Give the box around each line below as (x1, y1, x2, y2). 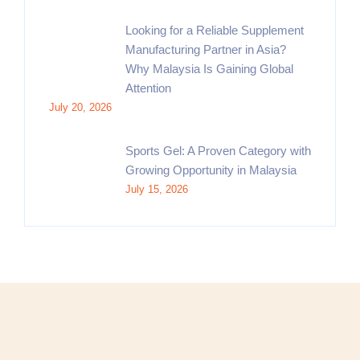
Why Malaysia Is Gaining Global (125, 62, 293, 76)
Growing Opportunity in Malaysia (125, 163, 297, 177)
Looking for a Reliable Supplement (125, 23, 304, 37)
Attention (125, 81, 171, 95)
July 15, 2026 (125, 183, 188, 195)
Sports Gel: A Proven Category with (125, 144, 311, 157)
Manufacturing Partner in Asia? (125, 43, 286, 56)
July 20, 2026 (49, 101, 112, 113)
